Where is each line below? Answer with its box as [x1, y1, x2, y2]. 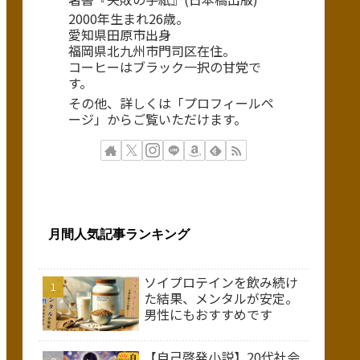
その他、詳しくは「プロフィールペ [68, 93, 274, 113]
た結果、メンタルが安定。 [144, 288, 298, 309]
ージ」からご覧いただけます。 [68, 109, 247, 129]
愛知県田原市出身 [68, 25, 171, 45]
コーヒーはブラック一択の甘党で [68, 57, 261, 77]
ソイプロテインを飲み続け [144, 272, 298, 292]
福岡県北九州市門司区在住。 [68, 41, 235, 61]
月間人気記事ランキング [48, 227, 190, 242]
